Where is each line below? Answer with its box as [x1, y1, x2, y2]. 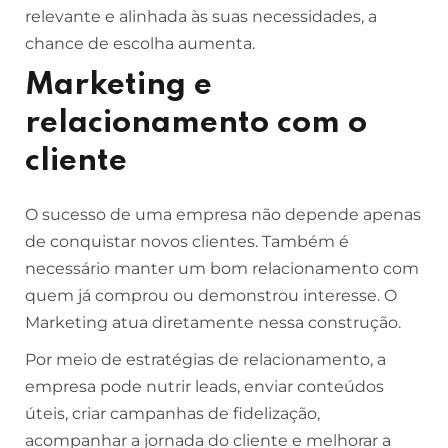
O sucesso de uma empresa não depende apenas [25, 205, 421, 224]
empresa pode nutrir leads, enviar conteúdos [25, 377, 384, 396]
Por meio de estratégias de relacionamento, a [25, 350, 386, 369]
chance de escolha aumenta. [25, 34, 255, 53]
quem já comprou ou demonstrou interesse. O [25, 286, 397, 305]
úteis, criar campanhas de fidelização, [25, 404, 320, 423]
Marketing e [25, 70, 212, 101]
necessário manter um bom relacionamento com [25, 259, 419, 278]
